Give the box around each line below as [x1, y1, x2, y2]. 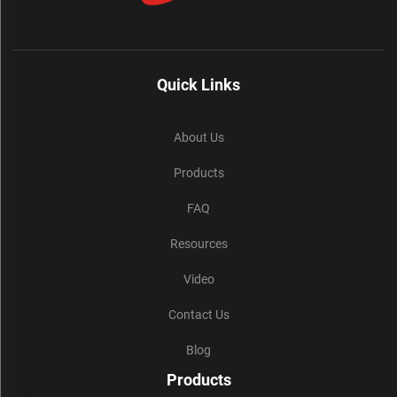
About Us [173, 130, 224, 145]
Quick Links [157, 75, 240, 95]
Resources [169, 237, 228, 252]
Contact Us [167, 307, 230, 323]
